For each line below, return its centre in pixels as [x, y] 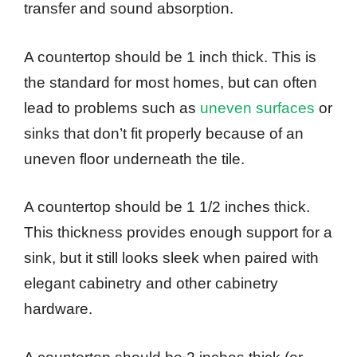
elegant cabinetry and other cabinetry [151, 284]
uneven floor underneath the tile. [134, 159]
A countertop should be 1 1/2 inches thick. [167, 207]
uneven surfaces [257, 108]
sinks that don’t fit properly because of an [164, 133]
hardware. [58, 309]
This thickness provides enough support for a [178, 233]
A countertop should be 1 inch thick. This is [170, 57]
